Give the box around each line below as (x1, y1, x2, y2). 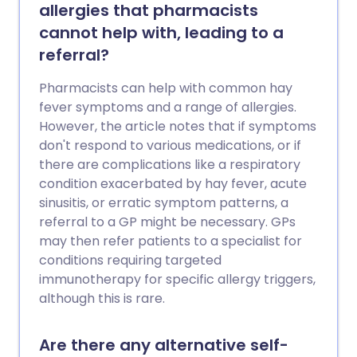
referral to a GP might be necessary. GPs (39, 213, 296, 232)
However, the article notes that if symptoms (39, 117, 316, 136)
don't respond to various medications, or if (39, 136, 301, 155)
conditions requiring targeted (39, 251, 222, 270)
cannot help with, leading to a (39, 22, 284, 45)
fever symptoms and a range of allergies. (39, 98, 296, 117)
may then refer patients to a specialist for (39, 232, 302, 251)
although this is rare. (39, 289, 165, 308)
